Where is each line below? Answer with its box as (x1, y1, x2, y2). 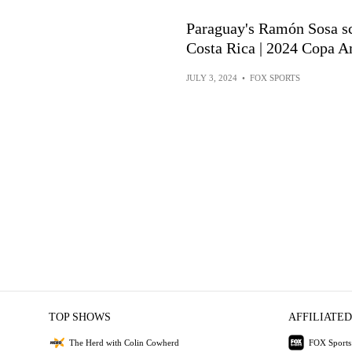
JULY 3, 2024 (185, 73, 237, 83)
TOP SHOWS (48, 311, 111, 324)
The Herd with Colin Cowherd (68, 337, 179, 347)
